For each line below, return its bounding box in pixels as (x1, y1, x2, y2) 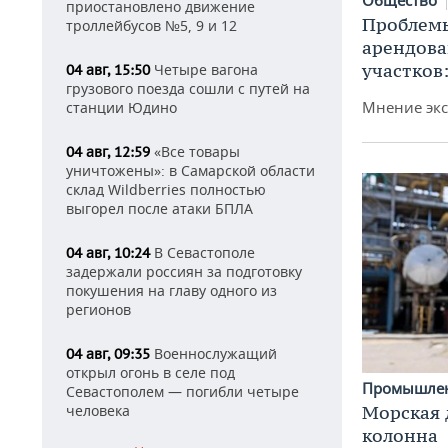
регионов (66, 300, 131, 319)
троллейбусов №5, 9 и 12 (66, 16, 237, 35)
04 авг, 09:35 (66, 345, 150, 363)
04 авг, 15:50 (66, 61, 150, 79)
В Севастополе (150, 243, 255, 262)
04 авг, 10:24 (66, 244, 150, 262)
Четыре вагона (150, 60, 258, 79)
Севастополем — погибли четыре (66, 382, 299, 401)
